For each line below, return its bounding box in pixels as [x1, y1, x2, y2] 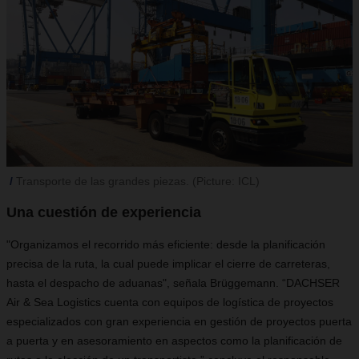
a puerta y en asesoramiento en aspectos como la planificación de [6, 334, 342, 347]
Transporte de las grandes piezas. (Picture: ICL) [16, 175, 260, 188]
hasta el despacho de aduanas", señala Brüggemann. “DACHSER [6, 276, 340, 289]
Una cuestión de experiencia [6, 204, 201, 220]
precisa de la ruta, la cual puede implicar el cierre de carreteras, [6, 257, 330, 270]
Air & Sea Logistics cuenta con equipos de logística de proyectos [6, 296, 333, 309]
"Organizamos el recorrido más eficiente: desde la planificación [6, 238, 325, 251]
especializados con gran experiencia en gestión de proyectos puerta [6, 315, 352, 328]
